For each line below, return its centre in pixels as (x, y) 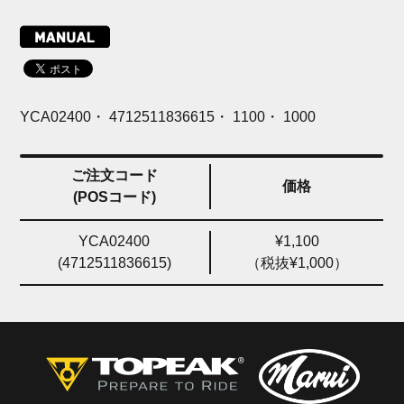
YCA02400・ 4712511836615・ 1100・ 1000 (168, 117)
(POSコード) (114, 197)
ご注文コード (114, 176)
